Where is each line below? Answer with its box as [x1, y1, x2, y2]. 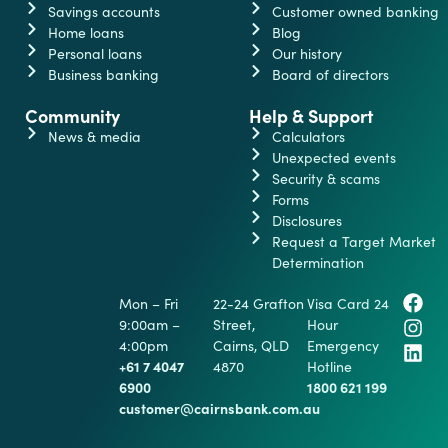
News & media [47, 126, 141, 146]
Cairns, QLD [213, 335, 290, 355]
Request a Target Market [271, 231, 436, 251]
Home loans [47, 22, 124, 42]
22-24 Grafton [213, 293, 305, 313]
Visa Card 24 [307, 293, 390, 313]
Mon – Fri [119, 293, 179, 313]
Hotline [307, 356, 353, 376]
